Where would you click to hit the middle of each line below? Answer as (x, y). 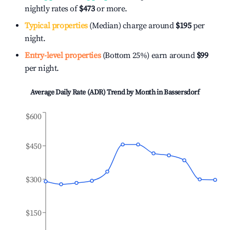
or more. (111, 9)
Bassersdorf (182, 92)
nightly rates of (52, 9)
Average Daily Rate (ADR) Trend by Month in (97, 92)
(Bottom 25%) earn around (148, 55)
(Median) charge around (131, 26)
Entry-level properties (63, 55)
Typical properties (56, 26)
